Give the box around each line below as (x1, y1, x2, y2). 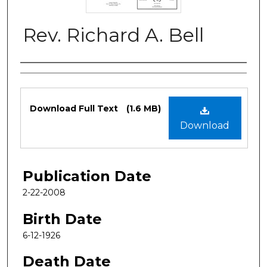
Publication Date (23, 167, 151, 185)
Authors (20, 66, 77, 84)
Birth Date (23, 210, 102, 228)
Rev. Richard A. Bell (23, 23, 204, 46)
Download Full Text (30, 103, 120, 114)
